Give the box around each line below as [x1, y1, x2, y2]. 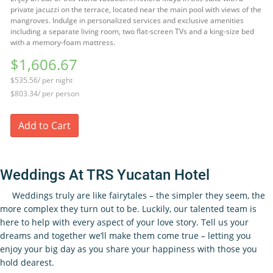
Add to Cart [18, 119, 71, 132]
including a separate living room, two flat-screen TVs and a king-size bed [10, 26, 254, 37]
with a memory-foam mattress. [10, 37, 115, 48]
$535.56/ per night [10, 75, 73, 85]
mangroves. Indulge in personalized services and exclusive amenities [10, 15, 244, 26]
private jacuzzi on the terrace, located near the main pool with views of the [10, 4, 261, 15]
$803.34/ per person [10, 88, 79, 99]
